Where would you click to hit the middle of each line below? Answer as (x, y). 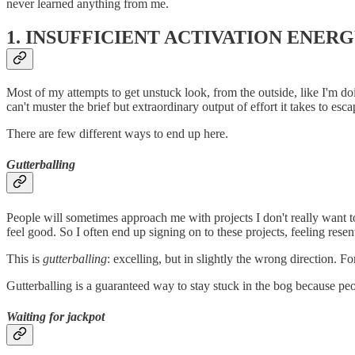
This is (25, 258)
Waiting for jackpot (55, 316)
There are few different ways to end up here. (117, 134)
